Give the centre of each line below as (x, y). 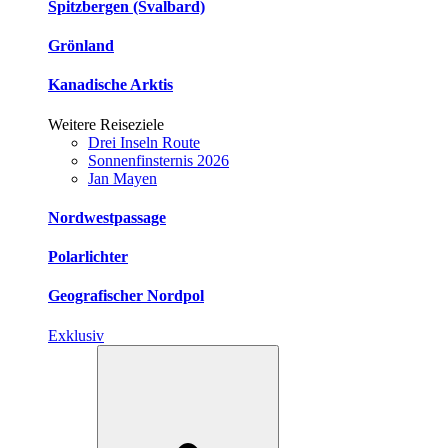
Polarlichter (88, 257)
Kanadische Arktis (110, 85)
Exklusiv (76, 335)
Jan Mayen (122, 178)
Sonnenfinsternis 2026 (158, 160)
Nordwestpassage (107, 217)
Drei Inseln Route (144, 142)
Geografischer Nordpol (126, 296)
